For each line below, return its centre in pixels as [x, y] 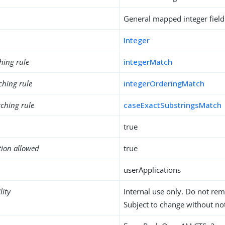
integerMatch [148, 62]
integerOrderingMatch [164, 83]
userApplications [152, 170]
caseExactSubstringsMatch [173, 105]
